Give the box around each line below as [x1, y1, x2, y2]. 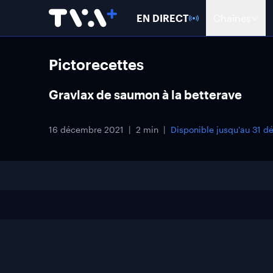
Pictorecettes [49, 55, 144, 73]
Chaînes [213, 12, 251, 24]
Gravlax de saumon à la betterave [49, 87, 242, 102]
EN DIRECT [136, 12, 189, 24]
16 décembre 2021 [49, 124, 124, 135]
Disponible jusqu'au [171, 124, 252, 135]
